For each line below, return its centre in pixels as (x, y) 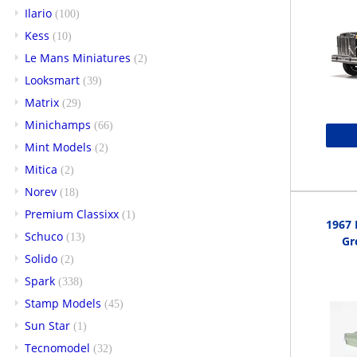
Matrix (42, 102)
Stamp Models (63, 303)
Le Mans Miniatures (78, 57)
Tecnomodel (57, 347)
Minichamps (58, 124)
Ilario (38, 13)
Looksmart (52, 80)
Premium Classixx (72, 214)
